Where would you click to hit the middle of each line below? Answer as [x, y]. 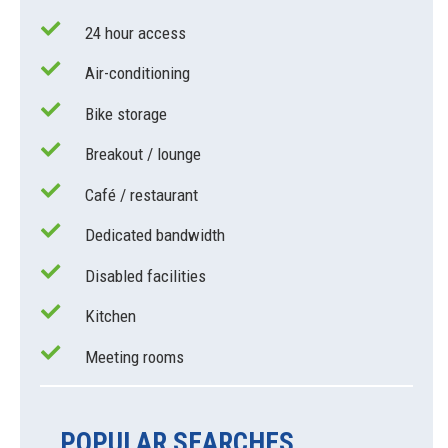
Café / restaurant [141, 194]
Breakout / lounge [143, 154]
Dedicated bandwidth [155, 235]
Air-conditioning [137, 73]
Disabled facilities [145, 275]
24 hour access [135, 32]
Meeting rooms [134, 356]
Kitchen [110, 316]
